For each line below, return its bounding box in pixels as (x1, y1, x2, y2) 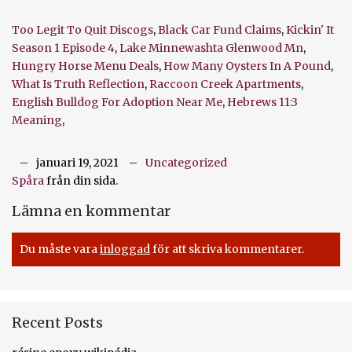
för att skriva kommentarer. (150, 241, 304, 256)
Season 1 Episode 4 (12, 40, 115, 55)
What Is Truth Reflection (12, 76, 145, 91)
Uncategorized (145, 155, 227, 170)
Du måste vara (20, 241, 100, 256)
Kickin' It (286, 22, 334, 37)
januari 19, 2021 (36, 155, 119, 170)
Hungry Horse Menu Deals (12, 58, 159, 73)
